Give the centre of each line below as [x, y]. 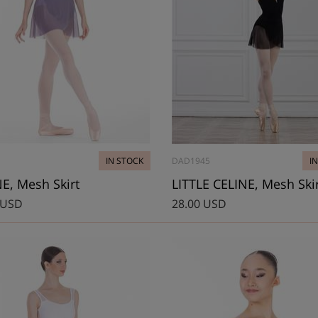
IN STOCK [124, 161]
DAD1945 [191, 161]
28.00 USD [199, 204]
